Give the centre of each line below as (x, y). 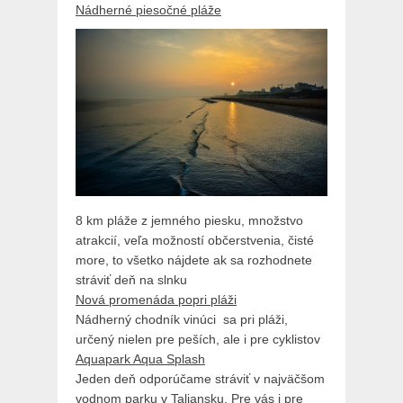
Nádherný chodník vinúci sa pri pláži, (182, 320)
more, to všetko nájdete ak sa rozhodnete (194, 260)
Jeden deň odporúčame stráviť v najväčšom (200, 379)
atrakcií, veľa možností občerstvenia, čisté (195, 241)
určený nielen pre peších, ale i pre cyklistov (198, 340)
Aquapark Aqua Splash (140, 359)
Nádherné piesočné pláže (148, 10)
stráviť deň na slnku (131, 280)
